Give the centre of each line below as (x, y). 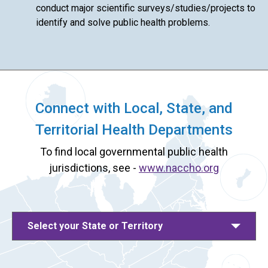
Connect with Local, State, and (134, 108)
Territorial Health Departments (134, 130)
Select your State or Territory (95, 226)
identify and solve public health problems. (123, 22)
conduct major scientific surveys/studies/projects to (146, 8)
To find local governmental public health (134, 151)
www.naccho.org (179, 167)
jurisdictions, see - (94, 167)
